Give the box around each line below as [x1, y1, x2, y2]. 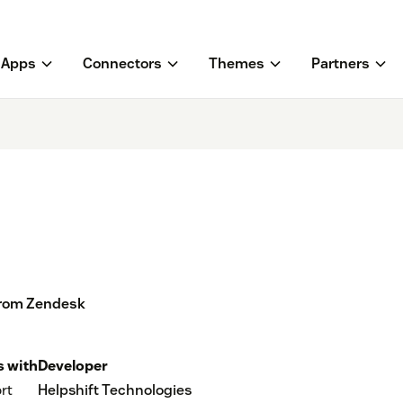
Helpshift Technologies [38, 381, 192, 400]
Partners [311, 54, 370, 74]
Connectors [83, 54, 162, 74]
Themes [209, 54, 264, 74]
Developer [38, 356, 108, 376]
